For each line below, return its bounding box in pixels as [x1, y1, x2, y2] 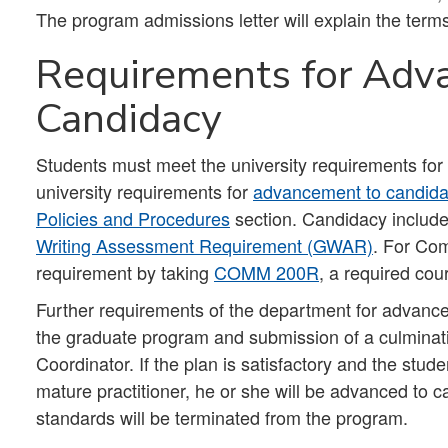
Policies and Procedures [36, 205, 230, 231]
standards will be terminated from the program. [36, 404, 408, 430]
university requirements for [36, 178, 253, 204]
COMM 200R [214, 259, 319, 285]
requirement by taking [36, 259, 214, 285]
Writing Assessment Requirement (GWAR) [36, 232, 373, 258]
